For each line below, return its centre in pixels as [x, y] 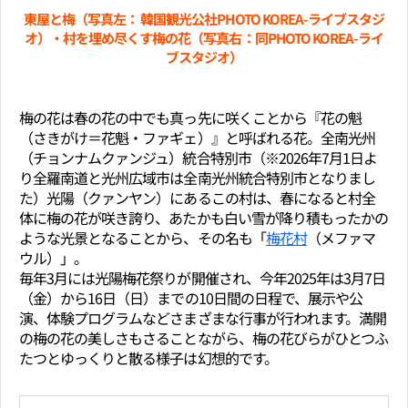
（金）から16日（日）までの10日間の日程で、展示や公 [191, 298]
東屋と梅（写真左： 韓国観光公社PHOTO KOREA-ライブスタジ [204, 19]
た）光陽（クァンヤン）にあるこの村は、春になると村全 [198, 198]
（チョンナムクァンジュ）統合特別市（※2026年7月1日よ [199, 158]
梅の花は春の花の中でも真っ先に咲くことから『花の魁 [190, 118]
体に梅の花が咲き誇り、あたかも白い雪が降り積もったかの [204, 218]
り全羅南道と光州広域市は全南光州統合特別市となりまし [198, 178]
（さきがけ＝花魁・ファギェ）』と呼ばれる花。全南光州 [198, 138]
